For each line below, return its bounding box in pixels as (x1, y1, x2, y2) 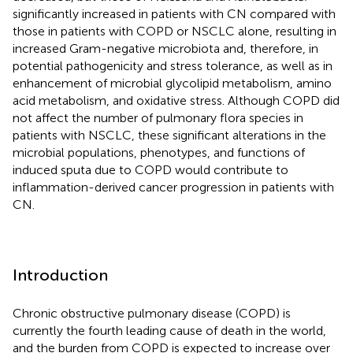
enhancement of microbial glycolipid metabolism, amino (13, 75, 332, 91)
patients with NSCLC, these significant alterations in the (13, 127, 326, 143)
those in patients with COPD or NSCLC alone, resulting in (13, 23, 336, 39)
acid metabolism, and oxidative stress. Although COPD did (13, 92, 340, 108)
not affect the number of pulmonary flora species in (13, 110, 303, 125)
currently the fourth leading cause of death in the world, (13, 322, 326, 338)
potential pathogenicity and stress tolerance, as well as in (13, 58, 333, 73)
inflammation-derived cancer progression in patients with (13, 179, 334, 195)
